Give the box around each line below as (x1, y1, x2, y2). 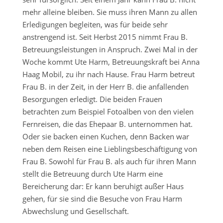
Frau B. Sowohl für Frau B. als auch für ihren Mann (22, 156, 196, 166)
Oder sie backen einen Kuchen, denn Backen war (22, 131, 189, 141)
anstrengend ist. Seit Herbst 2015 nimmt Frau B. (22, 32, 188, 42)
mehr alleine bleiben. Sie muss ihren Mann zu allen (22, 7, 197, 17)
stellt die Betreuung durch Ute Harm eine (22, 169, 163, 179)
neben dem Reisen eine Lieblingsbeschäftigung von (22, 144, 197, 154)
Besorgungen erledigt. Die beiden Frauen (22, 94, 162, 104)
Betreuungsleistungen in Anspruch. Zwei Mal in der (22, 44, 198, 54)
